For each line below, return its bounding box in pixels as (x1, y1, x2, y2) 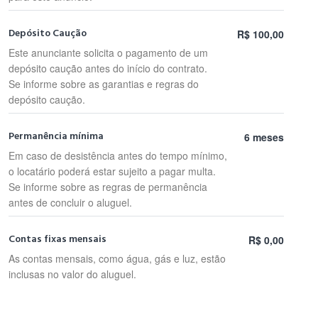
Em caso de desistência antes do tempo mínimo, (9, 148, 227, 163)
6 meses (244, 130, 284, 144)
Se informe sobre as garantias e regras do (9, 77, 199, 91)
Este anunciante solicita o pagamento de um (9, 45, 208, 60)
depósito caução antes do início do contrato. (9, 61, 207, 75)
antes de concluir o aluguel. (9, 195, 132, 209)
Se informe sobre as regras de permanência (9, 180, 207, 194)
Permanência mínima (9, 129, 104, 143)
